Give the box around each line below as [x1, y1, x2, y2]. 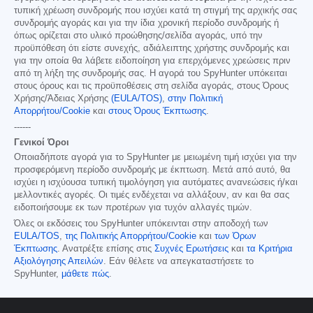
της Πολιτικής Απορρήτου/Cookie [65, 231, 196, 242]
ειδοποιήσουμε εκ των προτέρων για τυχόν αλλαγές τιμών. [14, 203, 252, 213]
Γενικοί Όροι [14, 137, 69, 148]
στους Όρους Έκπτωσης [108, 106, 206, 117]
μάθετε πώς [61, 269, 109, 279]
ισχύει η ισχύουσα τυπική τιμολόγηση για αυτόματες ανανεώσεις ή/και [14, 177, 298, 188]
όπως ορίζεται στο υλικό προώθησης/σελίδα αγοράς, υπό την [14, 31, 263, 41]
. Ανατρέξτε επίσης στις [57, 244, 154, 254]
